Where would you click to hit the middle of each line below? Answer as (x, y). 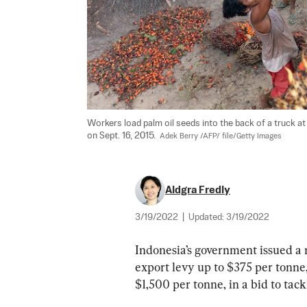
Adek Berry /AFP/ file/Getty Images (221, 137)
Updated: (207, 218)
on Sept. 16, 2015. (123, 136)
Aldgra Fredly (198, 191)
